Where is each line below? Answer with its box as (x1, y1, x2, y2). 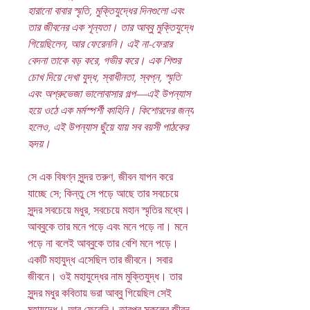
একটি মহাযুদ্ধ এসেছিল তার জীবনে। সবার (28, 253, 172, 267)
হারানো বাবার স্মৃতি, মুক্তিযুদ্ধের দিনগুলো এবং (28, 4, 184, 18)
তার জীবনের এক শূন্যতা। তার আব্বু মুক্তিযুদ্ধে (28, 21, 193, 35)
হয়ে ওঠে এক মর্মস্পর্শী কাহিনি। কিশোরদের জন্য (28, 104, 194, 118)
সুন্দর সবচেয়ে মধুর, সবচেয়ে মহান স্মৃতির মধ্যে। (28, 203, 190, 217)
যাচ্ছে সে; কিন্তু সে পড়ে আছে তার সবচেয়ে (28, 187, 179, 201)
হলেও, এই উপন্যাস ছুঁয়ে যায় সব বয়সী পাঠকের (28, 120, 188, 134)
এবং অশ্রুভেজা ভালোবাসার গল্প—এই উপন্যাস (28, 87, 190, 101)
